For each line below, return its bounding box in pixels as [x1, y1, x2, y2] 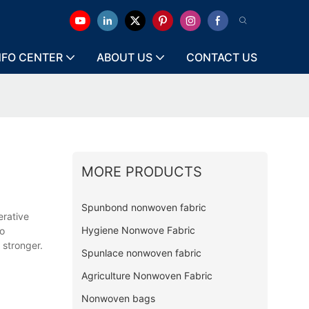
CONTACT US [186, 50, 257, 64]
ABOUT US [97, 50, 152, 64]
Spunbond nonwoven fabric [81, 201, 206, 213]
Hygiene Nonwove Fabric [81, 223, 195, 236]
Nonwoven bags [81, 292, 155, 304]
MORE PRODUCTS [81, 163, 202, 180]
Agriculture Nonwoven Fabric [81, 269, 212, 281]
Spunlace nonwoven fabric [81, 246, 201, 259]
